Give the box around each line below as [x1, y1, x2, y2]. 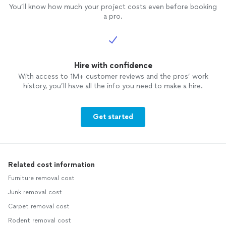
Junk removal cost [8, 189, 62, 196]
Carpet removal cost [8, 203, 70, 210]
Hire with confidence [74, 61, 152, 70]
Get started [93, 112, 133, 121]
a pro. [103, 12, 123, 21]
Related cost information [8, 160, 95, 169]
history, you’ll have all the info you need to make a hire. [23, 82, 203, 90]
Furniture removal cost [8, 175, 75, 182]
